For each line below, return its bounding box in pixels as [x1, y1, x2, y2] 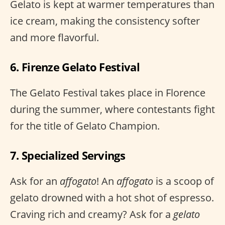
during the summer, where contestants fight [10, 102, 215, 116]
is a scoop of [153, 174, 214, 188]
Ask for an [10, 174, 60, 188]
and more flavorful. [10, 31, 99, 44]
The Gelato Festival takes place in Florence [10, 86, 205, 99]
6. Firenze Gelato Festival [10, 59, 140, 74]
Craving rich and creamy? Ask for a [10, 207, 173, 221]
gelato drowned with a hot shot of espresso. [10, 191, 214, 204]
